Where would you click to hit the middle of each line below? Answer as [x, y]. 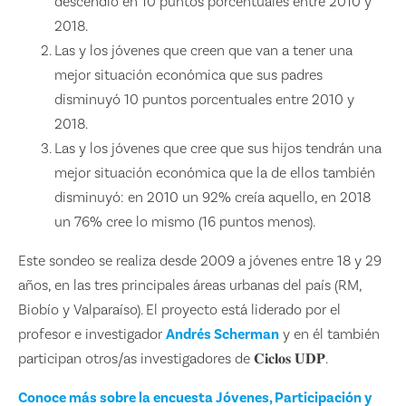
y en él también [329, 334]
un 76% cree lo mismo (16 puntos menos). [184, 222]
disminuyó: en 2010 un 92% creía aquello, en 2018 [212, 197]
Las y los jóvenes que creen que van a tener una [203, 50]
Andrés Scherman [222, 334]
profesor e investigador [92, 334]
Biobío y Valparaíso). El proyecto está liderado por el [179, 309]
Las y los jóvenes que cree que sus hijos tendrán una [217, 148]
